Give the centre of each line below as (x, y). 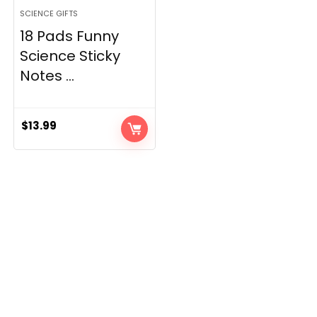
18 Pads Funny (70, 36)
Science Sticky (70, 56)
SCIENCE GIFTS (49, 13)
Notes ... (47, 76)
